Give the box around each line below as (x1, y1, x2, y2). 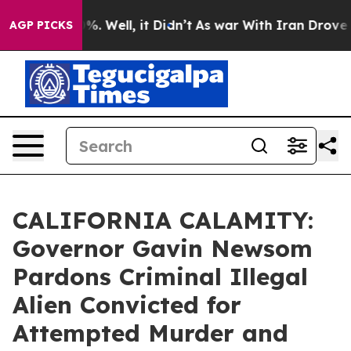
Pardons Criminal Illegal (13, 262, 308, 291)
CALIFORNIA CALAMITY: (13, 205, 313, 235)
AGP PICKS (9, 18, 73, 32)
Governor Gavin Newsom (13, 233, 313, 263)
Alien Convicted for (13, 290, 241, 320)
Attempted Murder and (13, 318, 288, 348)
